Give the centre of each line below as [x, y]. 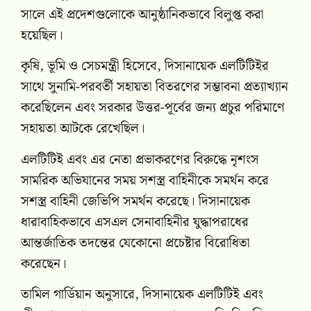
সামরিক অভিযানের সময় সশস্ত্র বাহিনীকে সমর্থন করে [145, 180]
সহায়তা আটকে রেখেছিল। [83, 129]
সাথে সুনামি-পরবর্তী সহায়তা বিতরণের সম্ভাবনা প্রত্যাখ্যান [154, 87]
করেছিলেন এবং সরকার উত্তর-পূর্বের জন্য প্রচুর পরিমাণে [153, 108]
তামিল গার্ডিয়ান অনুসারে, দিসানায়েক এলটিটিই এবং [142, 295]
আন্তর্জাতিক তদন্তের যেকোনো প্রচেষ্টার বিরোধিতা [135, 243]
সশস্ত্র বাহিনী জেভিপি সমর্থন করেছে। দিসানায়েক [135, 201]
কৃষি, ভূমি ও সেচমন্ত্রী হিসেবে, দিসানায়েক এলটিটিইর [145, 67]
